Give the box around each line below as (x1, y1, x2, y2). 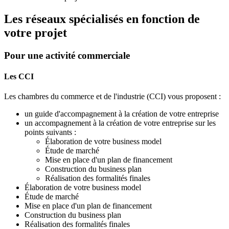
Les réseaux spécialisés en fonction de (4, 12, 200, 26)
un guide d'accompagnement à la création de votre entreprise (25, 109, 219, 119)
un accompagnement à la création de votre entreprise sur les (25, 119, 216, 128)
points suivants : (25, 128, 76, 137)
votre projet (4, 26, 67, 39)
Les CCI (4, 72, 34, 81)
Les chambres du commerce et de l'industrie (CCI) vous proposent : (4, 92, 221, 101)
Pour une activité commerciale (4, 50, 130, 61)
